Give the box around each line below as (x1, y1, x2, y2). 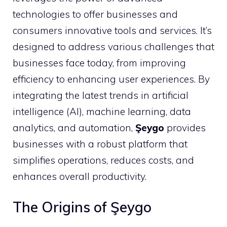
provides (164, 121, 206, 134)
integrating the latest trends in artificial (13, 89, 188, 101)
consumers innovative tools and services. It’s (13, 24, 212, 36)
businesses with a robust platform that (13, 137, 187, 150)
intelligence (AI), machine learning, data (13, 105, 191, 118)
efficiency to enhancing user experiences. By (13, 72, 210, 85)
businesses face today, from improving (13, 56, 186, 69)
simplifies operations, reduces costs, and (13, 154, 194, 166)
